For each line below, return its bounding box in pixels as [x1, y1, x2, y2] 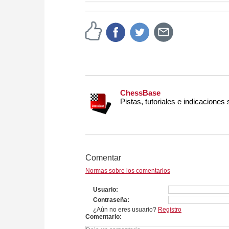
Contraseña [93, 196, 127, 204]
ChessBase [120, 88, 161, 98]
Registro [158, 206, 181, 214]
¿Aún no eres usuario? [93, 206, 158, 214]
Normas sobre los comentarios [85, 167, 170, 175]
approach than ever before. [120, 8, 216, 17]
